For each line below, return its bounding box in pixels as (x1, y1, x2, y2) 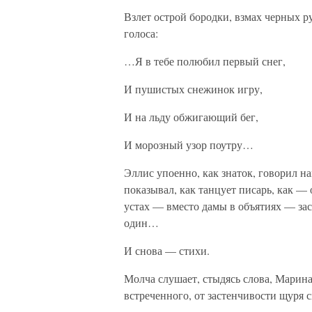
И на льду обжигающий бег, (124, 109, 258, 124)
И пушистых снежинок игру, (124, 81, 263, 96)
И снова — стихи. (124, 243, 210, 258)
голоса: (124, 26, 158, 40)
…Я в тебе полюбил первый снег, (124, 54, 286, 68)
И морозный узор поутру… (124, 137, 253, 152)
